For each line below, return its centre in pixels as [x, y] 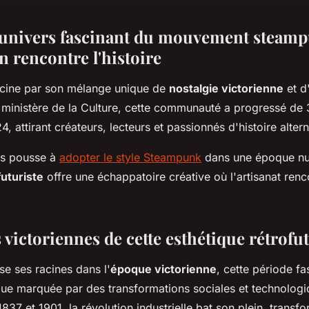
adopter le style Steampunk [130, 157]
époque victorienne [163, 269]
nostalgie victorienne [226, 88]
